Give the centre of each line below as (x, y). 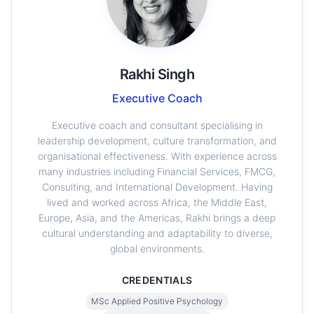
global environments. (157, 248)
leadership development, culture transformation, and (157, 141)
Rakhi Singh (157, 74)
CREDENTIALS (157, 280)
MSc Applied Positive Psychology (157, 301)
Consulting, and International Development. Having (157, 187)
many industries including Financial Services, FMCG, (157, 171)
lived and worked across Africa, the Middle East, (157, 202)
